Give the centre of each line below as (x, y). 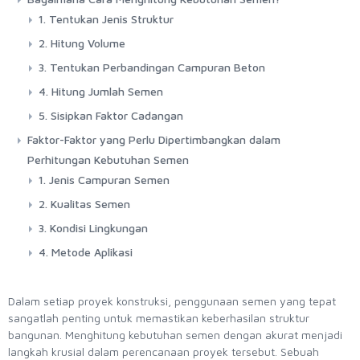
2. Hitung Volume (84, 43)
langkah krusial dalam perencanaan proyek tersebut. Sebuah (164, 351)
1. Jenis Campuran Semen (104, 179)
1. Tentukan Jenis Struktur (106, 18)
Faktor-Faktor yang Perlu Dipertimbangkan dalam (154, 139)
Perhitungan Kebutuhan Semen (108, 159)
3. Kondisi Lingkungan (95, 227)
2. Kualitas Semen (84, 203)
